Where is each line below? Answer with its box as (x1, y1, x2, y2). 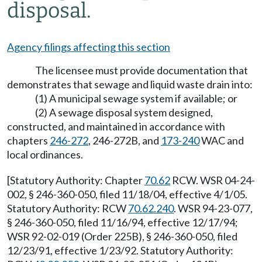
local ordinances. (7, 148, 83, 161)
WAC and (199, 134, 244, 147)
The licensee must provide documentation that (35, 64, 248, 77)
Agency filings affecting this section (7, 40, 170, 53)
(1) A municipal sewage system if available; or (35, 92, 237, 105)
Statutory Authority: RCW (7, 202, 128, 215)
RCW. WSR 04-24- (170, 174, 255, 187)
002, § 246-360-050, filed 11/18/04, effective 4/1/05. (7, 188, 247, 201)
